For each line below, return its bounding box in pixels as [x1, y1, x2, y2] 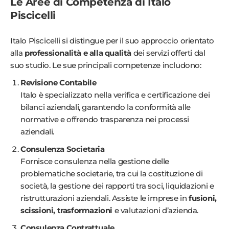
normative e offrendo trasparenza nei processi [20, 114, 190, 124]
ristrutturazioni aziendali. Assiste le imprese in [20, 193, 189, 203]
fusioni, [189, 193, 217, 203]
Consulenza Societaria [20, 144, 105, 154]
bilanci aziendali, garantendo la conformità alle [20, 102, 191, 112]
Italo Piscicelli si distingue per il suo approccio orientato [10, 35, 215, 45]
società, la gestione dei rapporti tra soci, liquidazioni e [20, 180, 214, 191]
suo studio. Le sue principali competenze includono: [10, 60, 201, 70]
